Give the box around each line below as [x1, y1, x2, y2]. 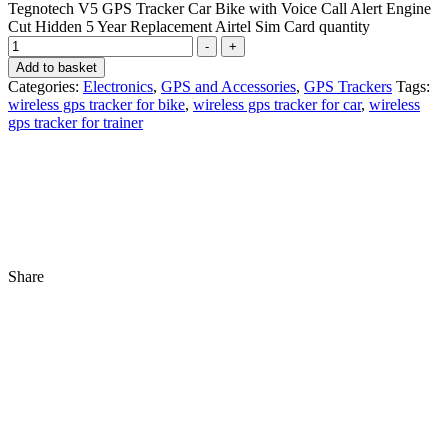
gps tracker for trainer [8, 113, 143, 131]
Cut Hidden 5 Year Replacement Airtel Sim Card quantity [8, 17, 370, 35]
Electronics [83, 77, 153, 95]
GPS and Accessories [161, 77, 296, 95]
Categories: [8, 77, 83, 95]
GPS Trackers [304, 77, 392, 95]
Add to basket [16, 59, 97, 75]
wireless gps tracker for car [193, 95, 361, 113]
